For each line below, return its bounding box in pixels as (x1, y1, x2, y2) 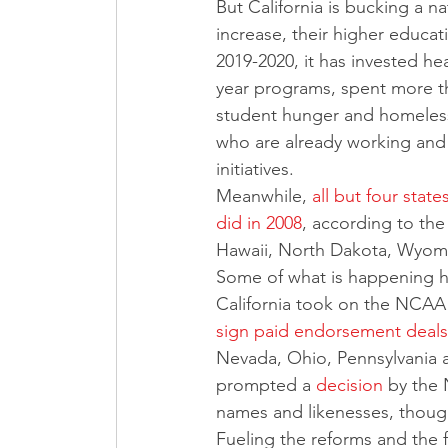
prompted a (216, 373, 316, 396)
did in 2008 (216, 211, 302, 234)
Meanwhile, (216, 184, 312, 207)
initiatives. (216, 157, 294, 180)
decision (316, 373, 383, 396)
